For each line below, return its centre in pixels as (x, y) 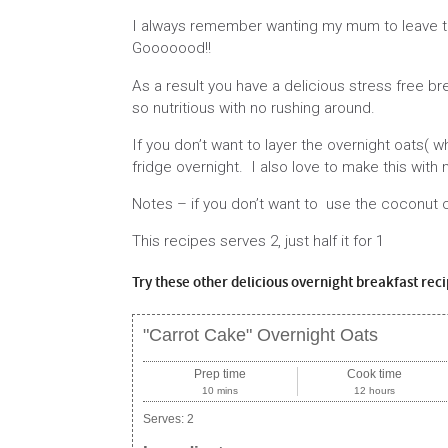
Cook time (375, 374)
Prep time (219, 374)
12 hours (375, 391)
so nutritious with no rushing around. (253, 107)
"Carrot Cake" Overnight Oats (260, 335)
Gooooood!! (171, 48)
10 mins (219, 391)
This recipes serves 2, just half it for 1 (258, 241)
